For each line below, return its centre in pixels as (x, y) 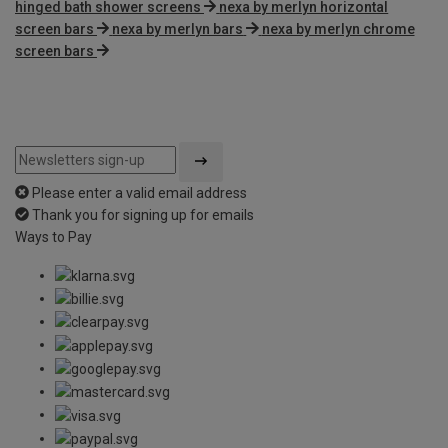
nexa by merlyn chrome (338, 28)
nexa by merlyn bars (178, 28)
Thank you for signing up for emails (143, 214)
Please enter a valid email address (139, 192)
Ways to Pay (53, 236)
